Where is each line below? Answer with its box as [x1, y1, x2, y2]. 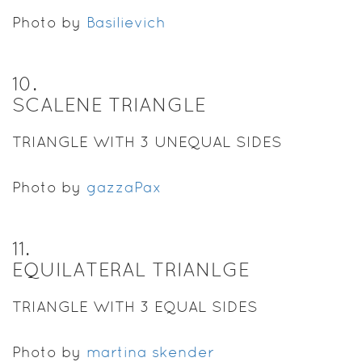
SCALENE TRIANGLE [12, 93, 206, 116]
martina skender [86, 343, 214, 360]
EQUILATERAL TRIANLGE [12, 258, 250, 280]
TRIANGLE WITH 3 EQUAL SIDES [12, 297, 258, 315]
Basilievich [86, 13, 166, 31]
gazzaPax [86, 178, 162, 196]
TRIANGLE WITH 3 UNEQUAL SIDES [12, 133, 282, 150]
